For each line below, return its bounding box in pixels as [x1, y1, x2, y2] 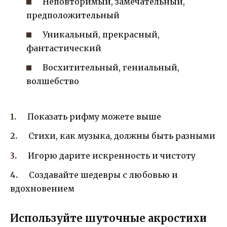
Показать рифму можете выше [27, 111, 162, 122]
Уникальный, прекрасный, [43, 29, 160, 40]
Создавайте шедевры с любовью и [29, 169, 178, 180]
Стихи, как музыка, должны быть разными [28, 131, 216, 141]
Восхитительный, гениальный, [43, 62, 180, 73]
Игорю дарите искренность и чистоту [28, 150, 196, 161]
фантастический [26, 43, 101, 53]
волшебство [26, 76, 79, 87]
